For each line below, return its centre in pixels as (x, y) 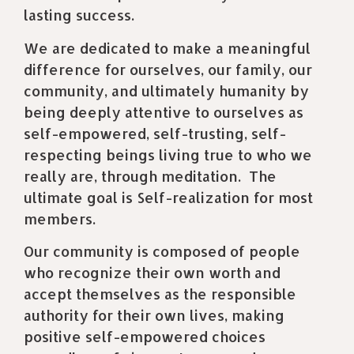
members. (60, 218)
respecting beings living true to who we (168, 154)
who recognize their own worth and (152, 272)
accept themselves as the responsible (160, 293)
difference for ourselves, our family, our (168, 69)
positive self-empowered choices (145, 336)
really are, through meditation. (132, 175)
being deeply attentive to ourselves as (164, 111)
